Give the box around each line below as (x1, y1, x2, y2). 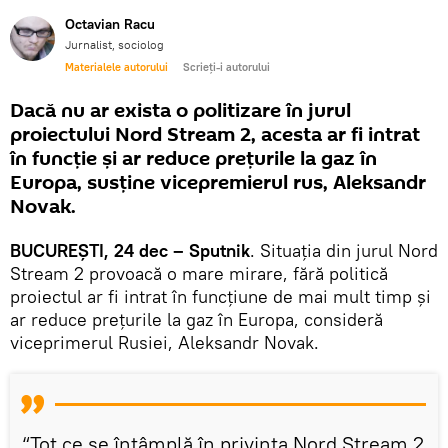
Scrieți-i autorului (183, 59, 270, 74)
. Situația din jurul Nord (250, 238, 438, 262)
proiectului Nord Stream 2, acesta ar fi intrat (10, 120, 420, 149)
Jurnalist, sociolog (65, 36, 164, 52)
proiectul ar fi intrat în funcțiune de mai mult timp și (10, 284, 431, 308)
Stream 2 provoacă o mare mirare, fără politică (10, 261, 388, 285)
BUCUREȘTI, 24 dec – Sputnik (10, 238, 250, 262)
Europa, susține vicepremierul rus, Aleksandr (10, 168, 426, 197)
